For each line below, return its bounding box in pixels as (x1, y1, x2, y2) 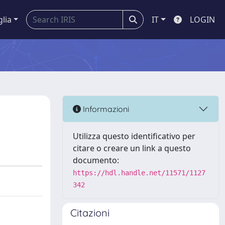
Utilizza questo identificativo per (73, 131, 195, 142)
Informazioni (81, 103, 129, 114)
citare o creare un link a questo (73, 143, 191, 154)
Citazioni (70, 206, 109, 219)
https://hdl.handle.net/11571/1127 (73, 169, 205, 177)
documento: (73, 155, 119, 166)
